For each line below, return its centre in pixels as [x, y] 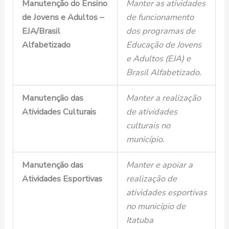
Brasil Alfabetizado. [164, 73]
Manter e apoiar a [159, 165]
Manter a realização [163, 98]
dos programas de [161, 31]
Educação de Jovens [164, 45]
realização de [151, 179]
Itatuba [140, 220]
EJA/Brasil [41, 31]
